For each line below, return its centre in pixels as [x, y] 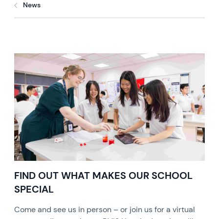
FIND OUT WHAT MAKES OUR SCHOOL [104, 175]
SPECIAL [34, 189]
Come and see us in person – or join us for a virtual [105, 209]
